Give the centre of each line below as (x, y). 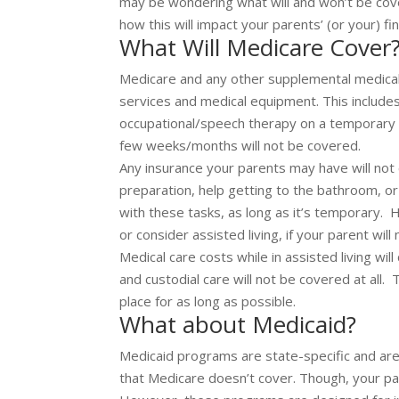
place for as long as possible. (208, 301)
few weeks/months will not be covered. (240, 146)
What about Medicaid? (238, 325)
